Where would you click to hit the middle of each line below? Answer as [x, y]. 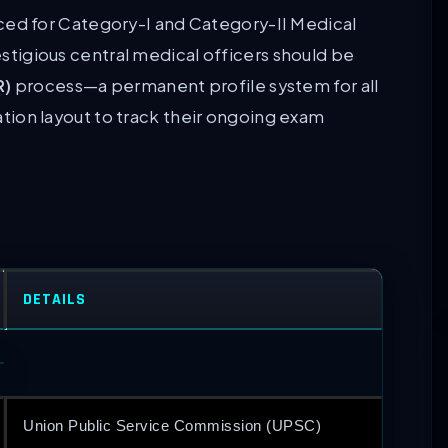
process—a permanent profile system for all [195, 85]
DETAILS [54, 300]
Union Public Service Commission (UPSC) [172, 426]
